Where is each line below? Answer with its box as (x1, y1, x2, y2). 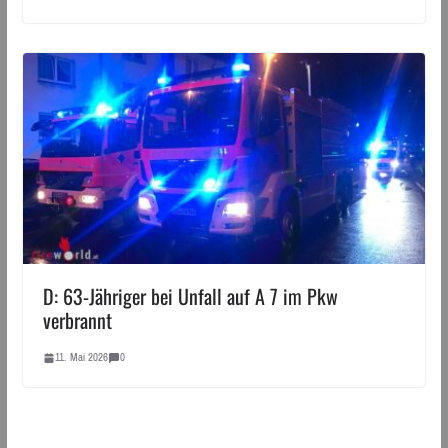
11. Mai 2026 (54, 347, 108, 368)
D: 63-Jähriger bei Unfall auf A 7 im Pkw (42, 281, 338, 312)
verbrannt (42, 305, 112, 336)
